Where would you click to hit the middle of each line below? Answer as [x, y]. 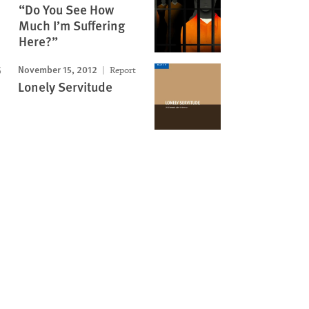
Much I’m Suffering [71, 25]
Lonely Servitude [65, 87]
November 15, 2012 [57, 69]
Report [121, 70]
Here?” [38, 41]
